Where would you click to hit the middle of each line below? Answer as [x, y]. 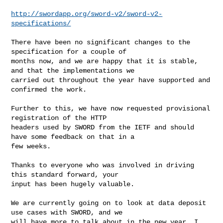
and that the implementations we [75, 70]
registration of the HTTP [61, 118]
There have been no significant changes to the [101, 42]
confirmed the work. [49, 89]
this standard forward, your [67, 174]
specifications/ [41, 23]
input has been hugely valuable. [73, 184]
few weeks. [31, 146]
